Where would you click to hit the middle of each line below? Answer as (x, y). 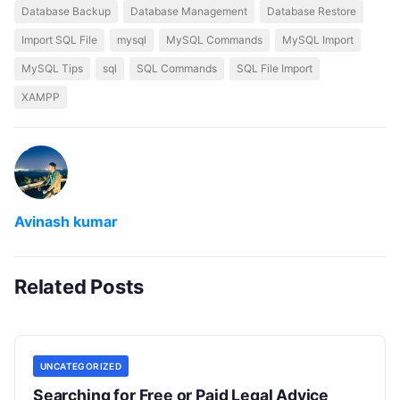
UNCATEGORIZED (81, 366)
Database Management (189, 11)
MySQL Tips (52, 68)
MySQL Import (318, 39)
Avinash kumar (66, 221)
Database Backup (66, 11)
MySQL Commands (214, 39)
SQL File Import (275, 68)
